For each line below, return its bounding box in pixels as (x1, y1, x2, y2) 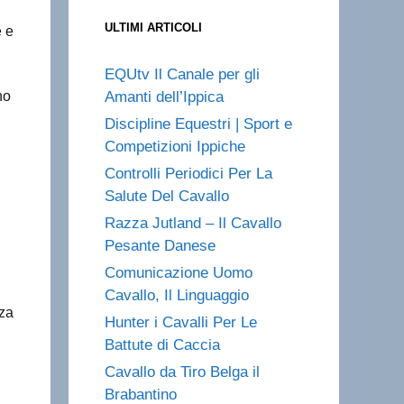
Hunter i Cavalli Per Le (105, 314, 257, 331)
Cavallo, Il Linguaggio (105, 287, 249, 304)
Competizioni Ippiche (105, 138, 245, 155)
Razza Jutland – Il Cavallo (105, 215, 281, 232)
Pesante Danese (105, 237, 216, 254)
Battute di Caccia (105, 336, 220, 353)
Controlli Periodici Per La (105, 165, 272, 182)
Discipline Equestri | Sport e (105, 115, 292, 133)
